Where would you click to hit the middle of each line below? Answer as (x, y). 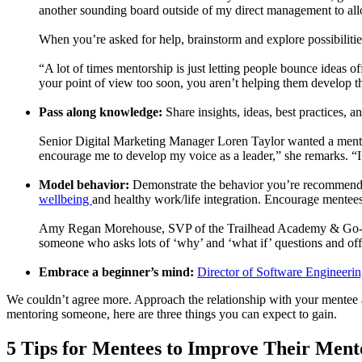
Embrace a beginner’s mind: (116, 271)
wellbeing (65, 199)
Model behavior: (84, 184)
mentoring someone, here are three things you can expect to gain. (172, 314)
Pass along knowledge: (101, 112)
